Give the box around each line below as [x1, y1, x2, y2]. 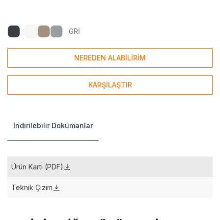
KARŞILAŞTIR [88, 81, 132, 89]
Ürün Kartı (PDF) [11, 163, 63, 171]
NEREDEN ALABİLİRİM [74, 54, 146, 62]
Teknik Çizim [11, 183, 53, 192]
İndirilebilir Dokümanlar [13, 121, 93, 130]
